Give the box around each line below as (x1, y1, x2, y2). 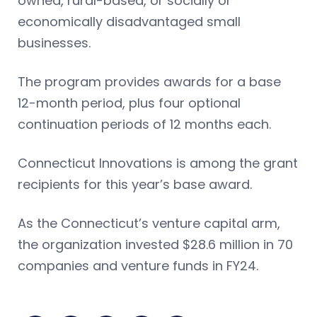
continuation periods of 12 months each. (18, 115, 275, 133)
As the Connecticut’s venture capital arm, (18, 214, 280, 232)
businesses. (18, 33, 91, 52)
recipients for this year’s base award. (18, 175, 252, 193)
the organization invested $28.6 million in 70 (18, 235, 293, 253)
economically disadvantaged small (18, 12, 241, 30)
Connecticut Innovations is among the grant (18, 154, 298, 172)
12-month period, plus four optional (18, 93, 241, 112)
